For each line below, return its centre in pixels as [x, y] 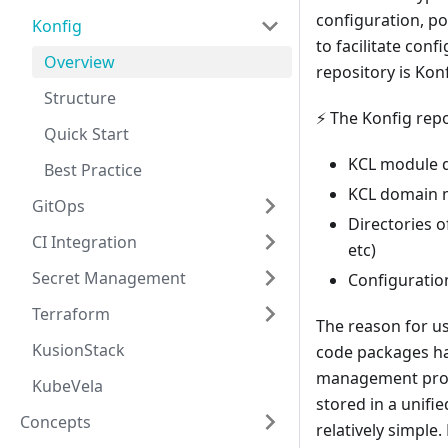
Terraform [71, 314]
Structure [80, 98]
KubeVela [67, 386]
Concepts [55, 422]
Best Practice [93, 170]
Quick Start [86, 134]
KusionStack [78, 350]
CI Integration [84, 242]
